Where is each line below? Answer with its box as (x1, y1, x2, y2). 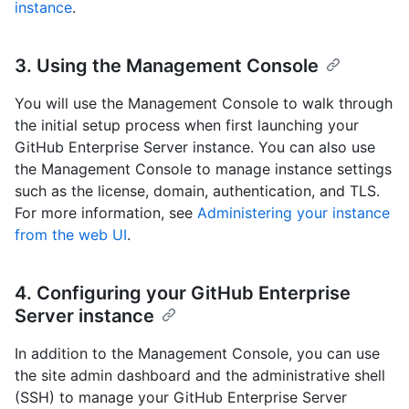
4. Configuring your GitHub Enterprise (15, 282, 351, 305)
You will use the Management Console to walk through (15, 94, 393, 113)
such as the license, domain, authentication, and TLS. (15, 182, 380, 201)
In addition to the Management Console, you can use (15, 344, 380, 363)
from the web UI (15, 225, 127, 245)
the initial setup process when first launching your (15, 116, 359, 135)
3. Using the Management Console (15, 55, 319, 78)
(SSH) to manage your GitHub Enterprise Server (15, 388, 347, 407)
